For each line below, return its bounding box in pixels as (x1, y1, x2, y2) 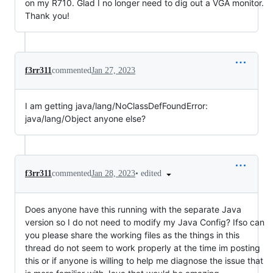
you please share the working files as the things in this (25, 229, 239, 240)
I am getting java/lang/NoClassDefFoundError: (25, 101, 208, 111)
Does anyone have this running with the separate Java (25, 204, 241, 214)
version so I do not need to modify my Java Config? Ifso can (25, 216, 264, 227)
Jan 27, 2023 (91, 66, 135, 75)
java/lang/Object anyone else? (25, 113, 146, 124)
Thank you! (25, 10, 69, 21)
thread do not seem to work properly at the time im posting (25, 242, 260, 253)
